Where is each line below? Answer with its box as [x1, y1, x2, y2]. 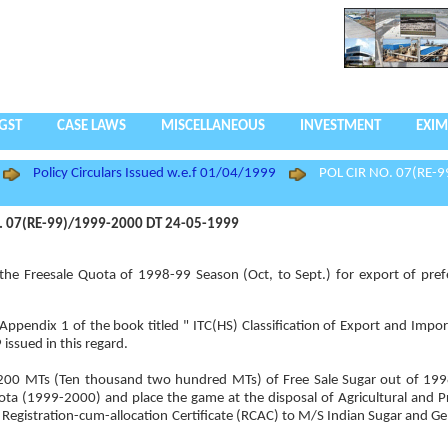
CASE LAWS [57, 119, 126, 134]
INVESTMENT [300, 119, 381, 134]
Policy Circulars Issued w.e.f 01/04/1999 [32, 165, 276, 181]
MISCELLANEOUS [161, 119, 265, 134]
